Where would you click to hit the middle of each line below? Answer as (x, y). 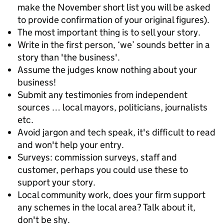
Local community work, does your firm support (111, 195)
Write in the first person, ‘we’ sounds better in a (114, 45)
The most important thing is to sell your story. (109, 32)
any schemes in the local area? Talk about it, (106, 207)
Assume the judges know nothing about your (107, 70)
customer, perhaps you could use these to (103, 170)
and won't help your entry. (71, 145)
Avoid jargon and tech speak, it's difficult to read (116, 132)
